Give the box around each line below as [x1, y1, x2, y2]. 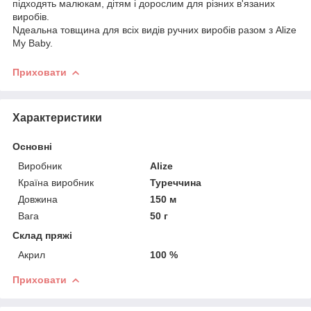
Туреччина [150, 176, 202, 188]
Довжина [18, 193, 58, 205]
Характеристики [12, 111, 102, 124]
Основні [12, 140, 52, 152]
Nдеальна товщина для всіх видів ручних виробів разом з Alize [12, 24, 296, 35]
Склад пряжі [12, 229, 72, 241]
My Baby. [12, 37, 53, 49]
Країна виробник [18, 176, 94, 188]
